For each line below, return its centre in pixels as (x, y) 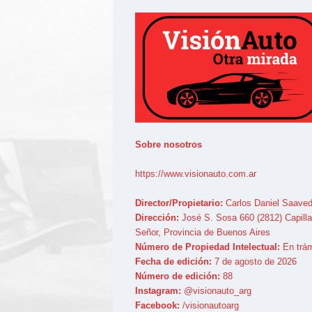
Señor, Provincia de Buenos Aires (202, 232)
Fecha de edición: (173, 261)
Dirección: (157, 217)
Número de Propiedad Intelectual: (207, 247)
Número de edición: (177, 276)
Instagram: (158, 290)
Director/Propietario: (179, 203)
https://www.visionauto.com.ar (195, 173)
